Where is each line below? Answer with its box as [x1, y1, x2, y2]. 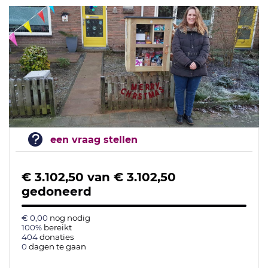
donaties [39, 232, 74, 242]
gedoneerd [22, 184, 92, 199]
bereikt [44, 223, 72, 233]
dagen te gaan [29, 242, 86, 252]
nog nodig [50, 213, 90, 223]
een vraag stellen [50, 134, 138, 146]
